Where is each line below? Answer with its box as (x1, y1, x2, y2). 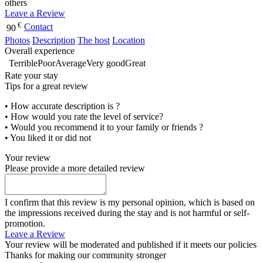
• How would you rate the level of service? (5, 112, 163, 122)
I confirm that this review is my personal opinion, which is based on (5, 197, 255, 208)
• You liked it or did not (5, 133, 91, 143)
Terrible (9, 58, 38, 69)
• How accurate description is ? (5, 101, 120, 112)
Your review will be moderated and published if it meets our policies (5, 240, 257, 250)
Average (55, 58, 86, 69)
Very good (86, 58, 125, 69)
